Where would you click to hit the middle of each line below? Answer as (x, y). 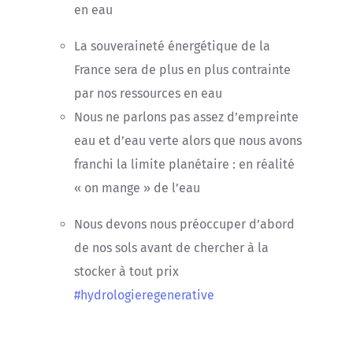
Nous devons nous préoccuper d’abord (184, 224)
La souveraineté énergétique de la (172, 46)
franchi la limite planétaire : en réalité (184, 164)
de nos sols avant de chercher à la (171, 248)
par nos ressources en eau (148, 93)
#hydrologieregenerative (144, 295)
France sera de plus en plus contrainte (182, 70)
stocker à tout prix (126, 271)
